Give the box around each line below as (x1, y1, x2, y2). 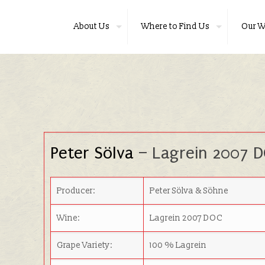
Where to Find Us (141, 21, 209, 31)
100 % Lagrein (150, 240, 207, 250)
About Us (73, 21, 109, 31)
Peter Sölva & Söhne (150, 186, 229, 196)
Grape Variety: (57, 240, 113, 250)
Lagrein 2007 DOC (150, 213, 223, 223)
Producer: (57, 186, 96, 196)
